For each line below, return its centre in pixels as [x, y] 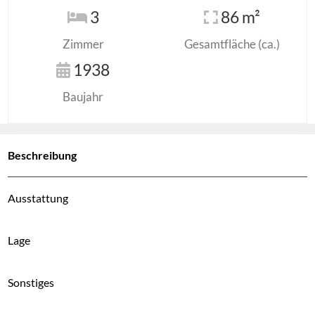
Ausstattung [38, 198]
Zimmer [83, 44]
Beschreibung [42, 155]
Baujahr [83, 97]
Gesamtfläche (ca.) [232, 44]
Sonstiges [31, 282]
